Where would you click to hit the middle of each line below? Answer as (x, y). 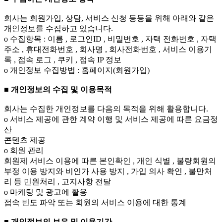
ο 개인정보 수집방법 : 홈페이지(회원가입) (77, 70)
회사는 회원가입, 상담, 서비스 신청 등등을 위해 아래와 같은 (109, 18)
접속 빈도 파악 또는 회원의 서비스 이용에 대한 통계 (95, 203)
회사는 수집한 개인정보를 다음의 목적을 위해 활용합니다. (106, 109)
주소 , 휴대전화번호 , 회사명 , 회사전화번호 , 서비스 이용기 (108, 50)
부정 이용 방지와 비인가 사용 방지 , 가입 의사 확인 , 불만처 (108, 171)
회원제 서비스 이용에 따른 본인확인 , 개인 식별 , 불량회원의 (110, 161)
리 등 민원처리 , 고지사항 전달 (57, 182)
